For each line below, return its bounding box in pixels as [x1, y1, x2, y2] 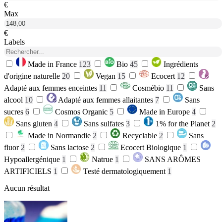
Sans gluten [16, 119, 52, 128]
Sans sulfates [84, 119, 124, 128]
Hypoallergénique [4, 155, 60, 164]
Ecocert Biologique [120, 143, 181, 152]
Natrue [92, 155, 113, 164]
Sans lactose [51, 143, 89, 152]
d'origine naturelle [4, 72, 60, 80]
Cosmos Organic [55, 108, 108, 116]
